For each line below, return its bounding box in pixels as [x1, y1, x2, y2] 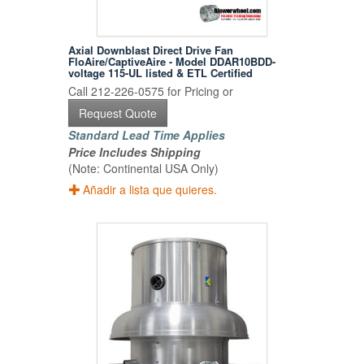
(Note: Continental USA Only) [68, 160, 219, 177]
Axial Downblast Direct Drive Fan [68, 42, 234, 58]
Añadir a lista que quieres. [83, 181, 218, 198]
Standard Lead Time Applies [68, 127, 226, 144]
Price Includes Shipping [68, 144, 201, 161]
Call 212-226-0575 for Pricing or [68, 83, 234, 100]
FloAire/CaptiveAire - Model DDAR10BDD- [68, 54, 276, 70]
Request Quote [79, 105, 158, 122]
